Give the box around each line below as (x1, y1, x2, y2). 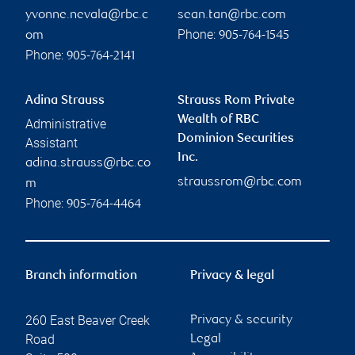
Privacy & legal (190, 269, 274, 284)
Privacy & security (190, 314, 292, 328)
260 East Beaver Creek (25, 313, 150, 329)
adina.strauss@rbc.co (25, 157, 151, 171)
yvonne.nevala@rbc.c (25, 9, 148, 23)
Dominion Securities (177, 132, 294, 147)
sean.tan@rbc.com (177, 9, 286, 23)
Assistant (25, 136, 78, 151)
